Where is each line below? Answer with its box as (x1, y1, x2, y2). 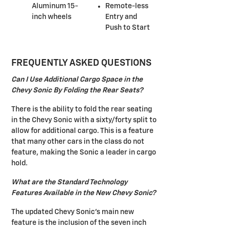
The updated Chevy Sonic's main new (11, 208, 134, 216)
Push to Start (105, 24, 150, 32)
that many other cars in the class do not (11, 138, 144, 145)
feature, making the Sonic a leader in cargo (11, 148, 156, 156)
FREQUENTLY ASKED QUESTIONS (11, 59, 151, 68)
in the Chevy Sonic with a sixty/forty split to (11, 116, 157, 124)
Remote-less (105, 3, 148, 10)
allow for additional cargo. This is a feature (11, 127, 154, 135)
